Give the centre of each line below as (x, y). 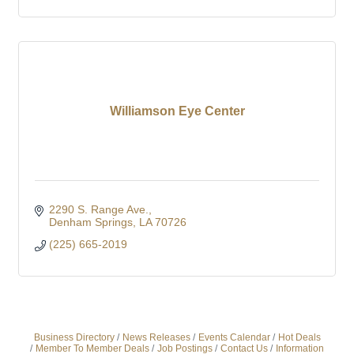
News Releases (156, 337)
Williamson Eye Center (177, 111)
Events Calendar (234, 337)
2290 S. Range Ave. (98, 209)
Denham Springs (90, 222)
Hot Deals (299, 337)
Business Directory (74, 337)
